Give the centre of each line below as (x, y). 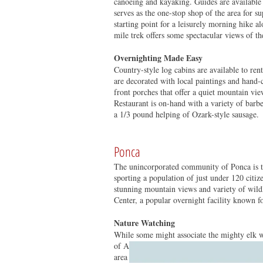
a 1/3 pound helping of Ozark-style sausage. (186, 114)
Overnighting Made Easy (158, 58)
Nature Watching (144, 223)
